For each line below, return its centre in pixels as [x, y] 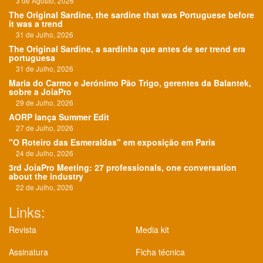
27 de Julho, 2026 [41, 128]
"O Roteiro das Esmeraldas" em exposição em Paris [112, 142]
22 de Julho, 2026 [41, 187]
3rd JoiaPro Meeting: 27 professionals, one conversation [123, 168]
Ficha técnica [160, 252]
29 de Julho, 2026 [41, 103]
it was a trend [36, 24]
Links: [27, 212]
